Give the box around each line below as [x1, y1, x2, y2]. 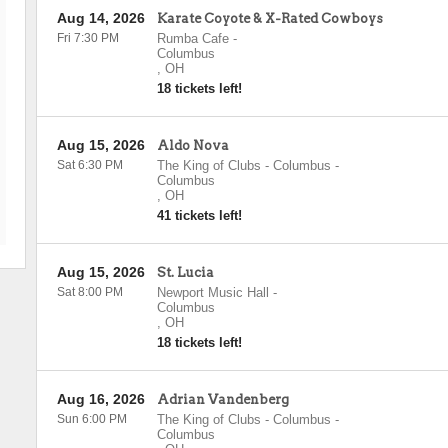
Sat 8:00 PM [56, 285, 123, 299]
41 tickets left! [156, 208, 242, 223]
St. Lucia [156, 265, 214, 280]
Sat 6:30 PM [56, 158, 123, 172]
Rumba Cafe [156, 31, 229, 46]
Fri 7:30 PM [56, 31, 119, 45]
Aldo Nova [156, 138, 229, 153]
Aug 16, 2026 [56, 391, 145, 407]
